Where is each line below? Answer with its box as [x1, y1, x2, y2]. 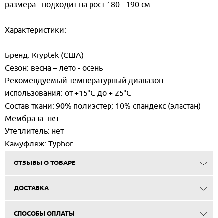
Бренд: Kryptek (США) [5, 50, 84, 59]
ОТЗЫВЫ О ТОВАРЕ [13, 158, 75, 167]
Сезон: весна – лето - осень [5, 63, 103, 72]
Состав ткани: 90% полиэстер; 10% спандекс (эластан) [5, 101, 200, 110]
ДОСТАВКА [13, 183, 49, 193]
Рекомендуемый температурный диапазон [5, 75, 163, 85]
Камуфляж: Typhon [5, 139, 81, 148]
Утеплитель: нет [5, 126, 64, 135]
